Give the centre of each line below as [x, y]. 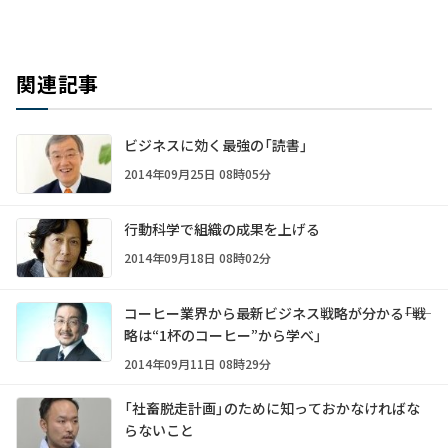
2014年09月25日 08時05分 [197, 173]
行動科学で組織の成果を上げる [222, 228]
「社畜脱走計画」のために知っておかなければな [272, 407]
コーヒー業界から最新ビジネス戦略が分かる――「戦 [275, 312]
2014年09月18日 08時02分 [197, 257]
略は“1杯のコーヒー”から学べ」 [223, 334]
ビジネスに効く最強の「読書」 [216, 145]
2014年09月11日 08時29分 [197, 363]
